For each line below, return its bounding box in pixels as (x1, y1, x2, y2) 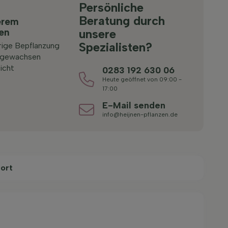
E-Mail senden (102, 100, 166, 111)
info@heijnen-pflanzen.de (102, 111, 178, 118)
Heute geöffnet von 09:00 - (102, 76, 182, 83)
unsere (79, 26, 117, 41)
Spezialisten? (79, 40, 153, 54)
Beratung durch (79, 13, 165, 28)
